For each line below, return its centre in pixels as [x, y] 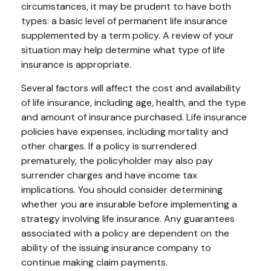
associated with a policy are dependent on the [125, 233]
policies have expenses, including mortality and [125, 131]
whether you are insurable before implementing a [129, 204]
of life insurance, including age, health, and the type [134, 102]
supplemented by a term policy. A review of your [128, 35]
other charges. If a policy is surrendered [109, 146]
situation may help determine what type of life [123, 50]
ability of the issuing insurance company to [116, 247]
